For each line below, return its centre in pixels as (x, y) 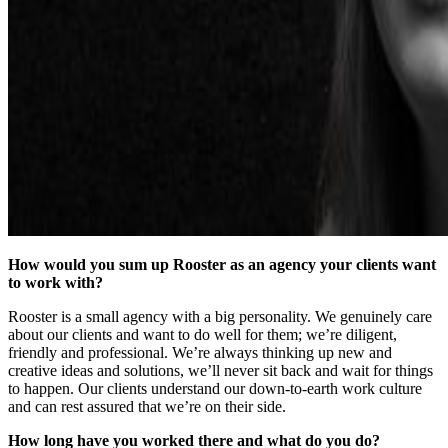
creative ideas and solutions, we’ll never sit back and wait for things (220, 370)
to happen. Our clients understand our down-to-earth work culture (215, 388)
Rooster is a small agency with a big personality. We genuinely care (220, 316)
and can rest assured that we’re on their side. (147, 406)
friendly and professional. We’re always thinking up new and (200, 352)
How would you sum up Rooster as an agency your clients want (222, 264)
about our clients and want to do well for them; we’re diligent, (202, 334)
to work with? (55, 282)
